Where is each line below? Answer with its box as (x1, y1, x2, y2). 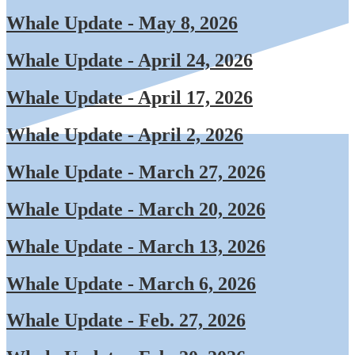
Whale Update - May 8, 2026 (6, 13, 238, 34)
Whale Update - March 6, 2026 (6, 273, 256, 294)
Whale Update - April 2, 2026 (6, 124, 243, 145)
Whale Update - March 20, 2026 (6, 198, 265, 219)
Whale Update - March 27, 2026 (6, 161, 265, 182)
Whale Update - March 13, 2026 (6, 235, 265, 257)
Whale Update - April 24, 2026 (6, 50, 253, 71)
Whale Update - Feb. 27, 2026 (6, 310, 246, 331)
